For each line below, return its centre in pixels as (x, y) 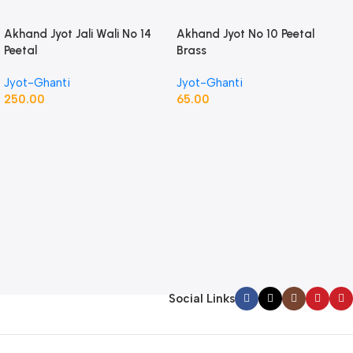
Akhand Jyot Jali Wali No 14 (77, 33)
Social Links (202, 299)
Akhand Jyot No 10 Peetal (245, 33)
